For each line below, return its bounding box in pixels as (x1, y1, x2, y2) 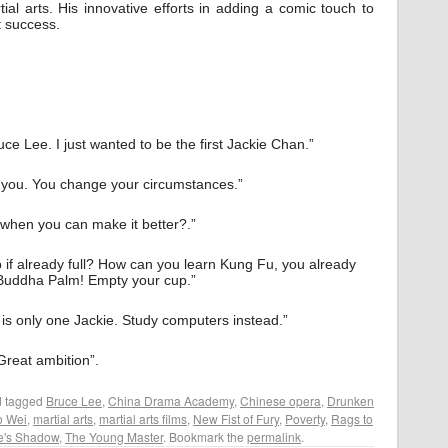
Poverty (285, 410, 325, 427)
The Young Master (65, 428, 163, 445)
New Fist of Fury (193, 410, 279, 427)
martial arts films (99, 410, 187, 427)
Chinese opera (240, 392, 321, 409)
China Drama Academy (108, 392, 234, 409)
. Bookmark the (163, 428, 247, 445)
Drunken (327, 392, 374, 409)
